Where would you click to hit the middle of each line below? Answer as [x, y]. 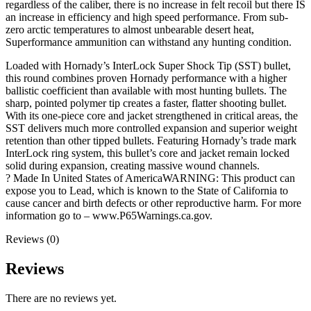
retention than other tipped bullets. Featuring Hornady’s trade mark [151, 140]
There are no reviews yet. [61, 298]
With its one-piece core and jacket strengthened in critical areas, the [152, 115]
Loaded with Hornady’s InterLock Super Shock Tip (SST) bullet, [148, 65]
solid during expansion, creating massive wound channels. [133, 165]
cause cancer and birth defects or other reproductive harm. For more [153, 203]
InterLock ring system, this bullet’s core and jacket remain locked [148, 153]
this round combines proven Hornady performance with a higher [146, 78]
